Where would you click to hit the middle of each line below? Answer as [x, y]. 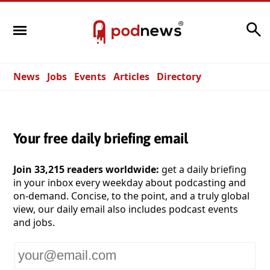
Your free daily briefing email [100, 138]
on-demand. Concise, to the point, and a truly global [131, 196]
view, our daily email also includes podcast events [126, 209]
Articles [131, 77]
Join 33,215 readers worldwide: [86, 169]
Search [227, 26]
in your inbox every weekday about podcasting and [130, 182]
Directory [179, 77]
